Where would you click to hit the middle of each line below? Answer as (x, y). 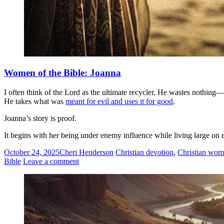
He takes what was (35, 101)
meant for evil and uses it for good (119, 101)
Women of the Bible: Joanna (62, 73)
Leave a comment (51, 161)
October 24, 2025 (32, 152)
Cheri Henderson (86, 152)
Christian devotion (144, 152)
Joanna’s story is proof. (40, 118)
